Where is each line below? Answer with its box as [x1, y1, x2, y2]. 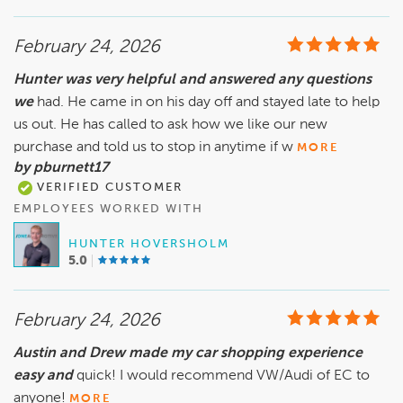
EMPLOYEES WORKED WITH [13, 203, 203, 216]
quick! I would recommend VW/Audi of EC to [76, 369, 370, 384]
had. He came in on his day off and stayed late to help [37, 95, 380, 111]
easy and [13, 369, 73, 384]
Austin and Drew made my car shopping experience [13, 346, 363, 362]
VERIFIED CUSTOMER [32, 182, 183, 194]
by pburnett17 [13, 161, 109, 176]
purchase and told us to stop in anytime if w [13, 140, 293, 156]
